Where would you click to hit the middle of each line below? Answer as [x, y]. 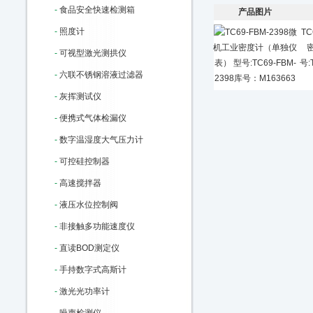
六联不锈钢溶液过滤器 [101, 75]
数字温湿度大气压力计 [101, 140]
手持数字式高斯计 [93, 270]
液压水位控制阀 [89, 205]
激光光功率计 [85, 291]
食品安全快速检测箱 [97, 10]
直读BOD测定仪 [89, 248]
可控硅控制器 [85, 161]
